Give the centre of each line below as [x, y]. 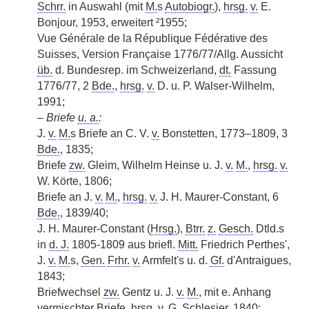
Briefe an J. [66, 197]
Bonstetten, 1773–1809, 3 [223, 133]
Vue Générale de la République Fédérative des [152, 38]
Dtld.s [269, 229]
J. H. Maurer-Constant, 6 [218, 197]
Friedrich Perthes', [244, 245]
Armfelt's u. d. [175, 260]
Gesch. [236, 229]
